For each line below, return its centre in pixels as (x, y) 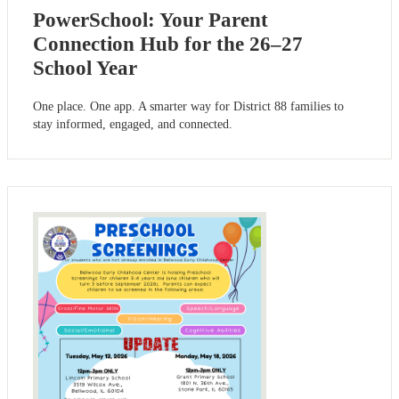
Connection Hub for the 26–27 (168, 44)
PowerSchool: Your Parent (151, 20)
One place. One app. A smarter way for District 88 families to (188, 107)
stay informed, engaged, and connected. (133, 125)
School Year (85, 68)
